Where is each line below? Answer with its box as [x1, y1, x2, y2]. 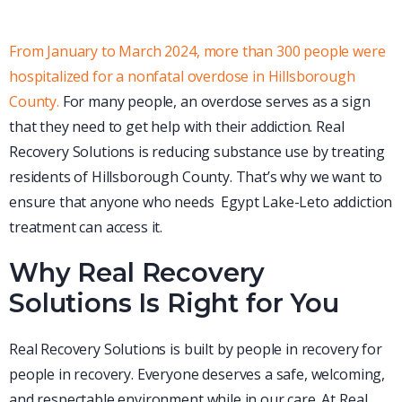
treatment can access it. [9, 216, 163, 237]
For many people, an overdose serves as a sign [58, 91, 371, 111]
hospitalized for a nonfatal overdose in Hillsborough [9, 66, 355, 86]
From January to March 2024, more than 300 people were [9, 40, 386, 61]
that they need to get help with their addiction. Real [9, 116, 345, 136]
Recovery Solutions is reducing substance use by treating [9, 141, 386, 162]
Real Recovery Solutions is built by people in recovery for [9, 338, 382, 359]
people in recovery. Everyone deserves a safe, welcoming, [9, 363, 386, 384]
